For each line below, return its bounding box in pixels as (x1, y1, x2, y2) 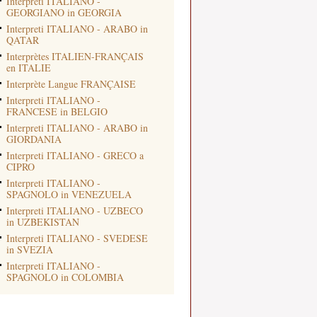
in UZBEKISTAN (6, 215, 79, 229)
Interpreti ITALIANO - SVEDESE (6, 231, 148, 245)
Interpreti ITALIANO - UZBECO (6, 204, 143, 217)
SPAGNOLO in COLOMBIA (6, 270, 124, 284)
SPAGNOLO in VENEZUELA (6, 188, 132, 201)
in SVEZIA (6, 243, 53, 256)
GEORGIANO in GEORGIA (6, 6, 122, 19)
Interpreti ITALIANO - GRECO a (6, 149, 144, 162)
